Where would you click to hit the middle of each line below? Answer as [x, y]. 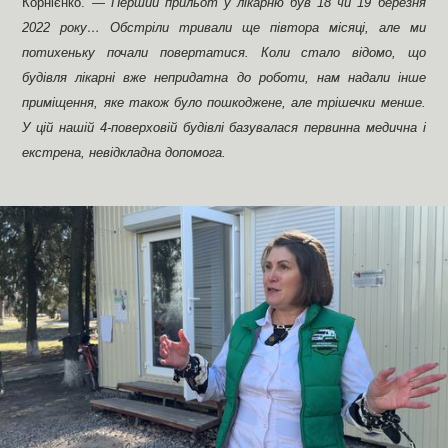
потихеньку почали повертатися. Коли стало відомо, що [224, 53]
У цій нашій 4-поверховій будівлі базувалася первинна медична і [224, 128]
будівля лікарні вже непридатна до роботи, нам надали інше [224, 78]
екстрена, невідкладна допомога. [124, 153]
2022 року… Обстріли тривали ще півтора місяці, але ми [224, 28]
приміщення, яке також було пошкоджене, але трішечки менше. [224, 103]
